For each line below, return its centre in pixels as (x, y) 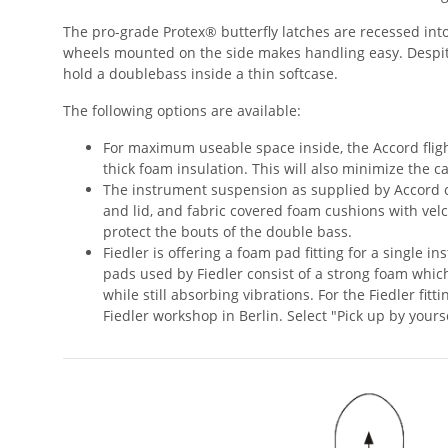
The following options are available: (182, 110)
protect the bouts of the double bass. (227, 231)
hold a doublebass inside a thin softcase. (200, 73)
